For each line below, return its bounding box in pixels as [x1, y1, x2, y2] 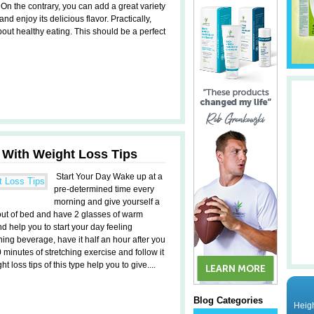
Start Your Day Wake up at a [54, 172, 163, 182]
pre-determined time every [54, 184, 154, 194]
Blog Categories [193, 295, 263, 306]
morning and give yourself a [54, 197, 160, 207]
